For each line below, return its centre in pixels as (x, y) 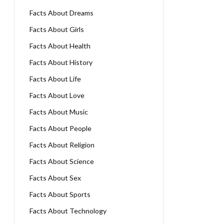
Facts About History (61, 62)
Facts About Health (60, 46)
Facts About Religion (62, 145)
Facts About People (60, 128)
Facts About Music (59, 112)
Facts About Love (57, 95)
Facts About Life (55, 79)
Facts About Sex (55, 178)
